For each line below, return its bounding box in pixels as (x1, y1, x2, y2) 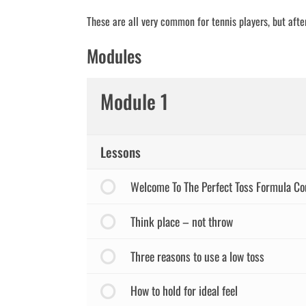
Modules (87, 42, 141, 68)
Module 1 (100, 86, 168, 115)
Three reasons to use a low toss (130, 247, 264, 265)
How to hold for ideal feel (130, 281, 238, 300)
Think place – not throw (130, 212, 233, 230)
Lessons (100, 141, 141, 162)
